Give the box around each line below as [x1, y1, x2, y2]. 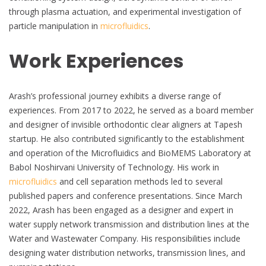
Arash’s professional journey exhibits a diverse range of [9, 90, 221, 102]
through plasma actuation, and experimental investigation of [9, 5, 241, 17]
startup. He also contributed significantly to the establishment [9, 132, 245, 144]
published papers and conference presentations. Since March [9, 189, 242, 201]
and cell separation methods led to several [57, 175, 223, 187]
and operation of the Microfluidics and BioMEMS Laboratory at [9, 147, 251, 159]
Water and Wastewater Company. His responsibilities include [9, 232, 240, 244]
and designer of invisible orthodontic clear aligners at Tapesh [9, 118, 242, 130]
